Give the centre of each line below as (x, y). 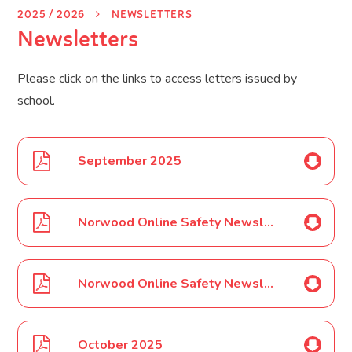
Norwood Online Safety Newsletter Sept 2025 (269, 223)
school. (37, 101)
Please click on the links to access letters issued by (158, 79)
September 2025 (130, 161)
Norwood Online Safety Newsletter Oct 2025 (269, 284)
